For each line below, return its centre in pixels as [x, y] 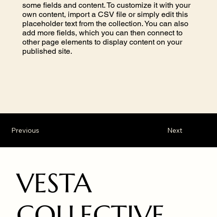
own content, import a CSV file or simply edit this [105, 15]
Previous [25, 130]
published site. [47, 51]
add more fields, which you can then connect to [102, 33]
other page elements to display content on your [102, 42]
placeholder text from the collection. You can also [105, 24]
